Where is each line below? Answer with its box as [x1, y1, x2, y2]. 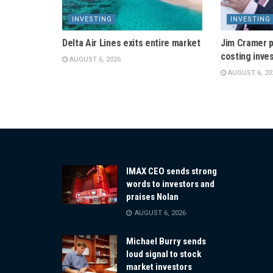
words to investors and [126, 178, 214, 190]
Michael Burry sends [126, 235, 206, 247]
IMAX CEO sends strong [126, 165, 217, 177]
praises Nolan [126, 191, 179, 202]
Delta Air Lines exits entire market [62, 37, 200, 49]
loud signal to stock [126, 248, 201, 260]
